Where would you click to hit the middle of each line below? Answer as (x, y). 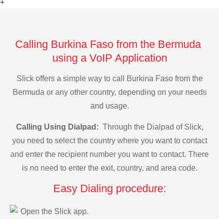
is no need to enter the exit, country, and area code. (109, 168)
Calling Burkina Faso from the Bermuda (109, 44)
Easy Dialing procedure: (109, 189)
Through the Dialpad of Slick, (152, 127)
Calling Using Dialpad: (58, 127)
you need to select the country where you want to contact (109, 140)
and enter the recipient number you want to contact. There (109, 154)
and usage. (109, 106)
